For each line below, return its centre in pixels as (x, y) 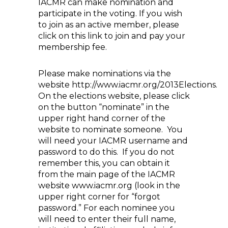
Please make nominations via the (105, 74)
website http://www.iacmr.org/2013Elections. (128, 85)
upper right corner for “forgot (99, 197)
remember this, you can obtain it (104, 163)
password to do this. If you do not (106, 152)
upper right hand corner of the (102, 118)
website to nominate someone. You (110, 130)
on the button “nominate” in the (104, 107)
